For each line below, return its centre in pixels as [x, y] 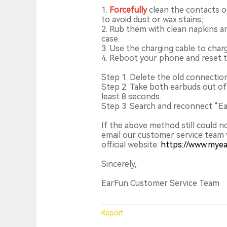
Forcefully [129, 10]
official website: [131, 145]
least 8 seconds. [131, 97]
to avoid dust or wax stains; [154, 20]
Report [112, 213]
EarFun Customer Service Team [160, 183]
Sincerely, [119, 164]
